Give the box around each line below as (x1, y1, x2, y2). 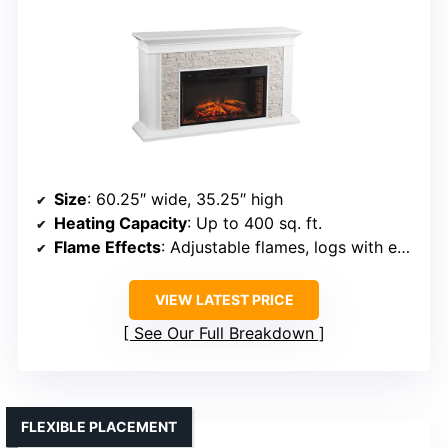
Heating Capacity (54, 213, 187, 234)
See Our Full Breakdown (134, 323, 314, 344)
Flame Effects (54, 237, 161, 258)
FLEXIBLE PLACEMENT (21, 418, 177, 436)
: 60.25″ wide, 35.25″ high (87, 189, 283, 210)
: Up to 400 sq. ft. (187, 213, 322, 234)
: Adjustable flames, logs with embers (161, 237, 397, 258)
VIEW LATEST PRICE (154, 291, 294, 309)
